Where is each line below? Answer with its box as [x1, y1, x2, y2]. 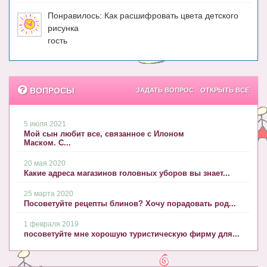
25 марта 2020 [24, 190, 73, 198]
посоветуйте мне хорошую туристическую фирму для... [24, 229, 240, 239]
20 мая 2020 [24, 159, 66, 168]
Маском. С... [24, 138, 71, 148]
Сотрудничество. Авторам [24, 45, 136, 55]
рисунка [48, 23, 79, 33]
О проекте [24, 23, 66, 32]
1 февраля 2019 [24, 220, 79, 229]
